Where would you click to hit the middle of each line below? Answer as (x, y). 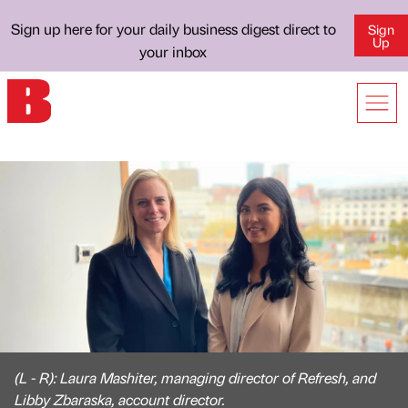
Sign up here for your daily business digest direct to (173, 29)
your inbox (173, 51)
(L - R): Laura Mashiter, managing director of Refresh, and (195, 377)
